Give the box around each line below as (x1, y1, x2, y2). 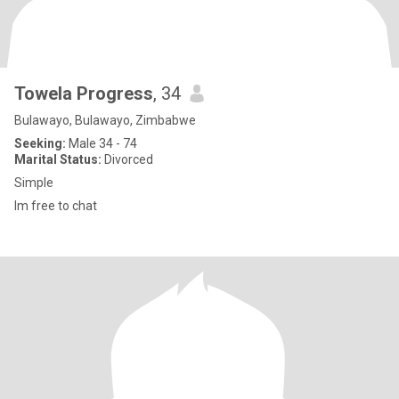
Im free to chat (14, 199, 97, 213)
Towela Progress (14, 83, 153, 104)
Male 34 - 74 (66, 136, 137, 151)
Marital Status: (14, 152, 102, 167)
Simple (14, 175, 53, 190)
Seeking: (14, 136, 66, 151)
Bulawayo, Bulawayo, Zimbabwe (14, 113, 196, 127)
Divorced (102, 152, 153, 167)
